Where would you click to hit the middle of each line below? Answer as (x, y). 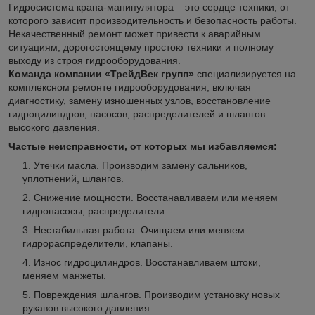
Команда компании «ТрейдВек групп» (103, 73)
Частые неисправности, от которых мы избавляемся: (143, 146)
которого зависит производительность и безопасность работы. (153, 20)
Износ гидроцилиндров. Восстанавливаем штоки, (147, 262)
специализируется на (246, 73)
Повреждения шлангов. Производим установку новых (157, 294)
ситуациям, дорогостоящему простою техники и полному (141, 47)
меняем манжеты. (64, 275)
